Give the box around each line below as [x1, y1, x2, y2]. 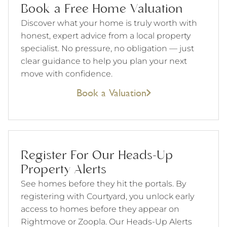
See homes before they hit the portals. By [21, 178, 186, 188]
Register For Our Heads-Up [21, 148, 173, 163]
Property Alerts [21, 163, 106, 177]
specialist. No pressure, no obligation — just [21, 43, 194, 53]
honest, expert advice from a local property [21, 30, 191, 41]
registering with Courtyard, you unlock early [21, 191, 194, 201]
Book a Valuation [76, 85, 146, 100]
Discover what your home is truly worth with [21, 18, 197, 28]
